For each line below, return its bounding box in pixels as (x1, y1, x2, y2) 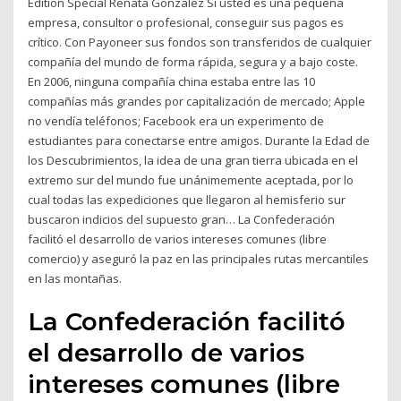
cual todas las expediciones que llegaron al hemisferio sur (28, 191, 346, 208)
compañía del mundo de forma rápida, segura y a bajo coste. (28, 53, 359, 70)
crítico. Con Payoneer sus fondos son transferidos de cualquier (28, 33, 372, 50)
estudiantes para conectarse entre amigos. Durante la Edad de (28, 132, 371, 149)
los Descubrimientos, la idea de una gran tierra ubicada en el (28, 151, 359, 168)
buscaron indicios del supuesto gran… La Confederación (28, 210, 336, 227)
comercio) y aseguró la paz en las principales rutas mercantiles (28, 250, 370, 267)
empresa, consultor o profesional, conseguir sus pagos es (28, 13, 345, 30)
